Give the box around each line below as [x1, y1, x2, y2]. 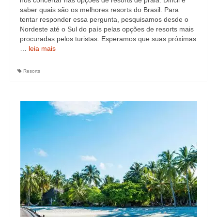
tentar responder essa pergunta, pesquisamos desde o [20, 15, 188, 23]
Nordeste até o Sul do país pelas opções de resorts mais [20, 25, 194, 33]
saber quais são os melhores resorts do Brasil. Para [20, 6, 179, 14]
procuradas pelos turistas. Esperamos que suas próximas [20, 35, 196, 43]
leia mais [29, 45, 56, 52]
